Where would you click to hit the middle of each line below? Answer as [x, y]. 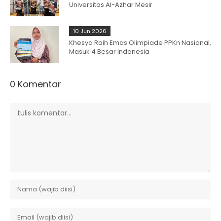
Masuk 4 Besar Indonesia [109, 52]
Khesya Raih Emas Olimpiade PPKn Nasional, [140, 43]
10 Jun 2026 [90, 31]
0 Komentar [36, 84]
